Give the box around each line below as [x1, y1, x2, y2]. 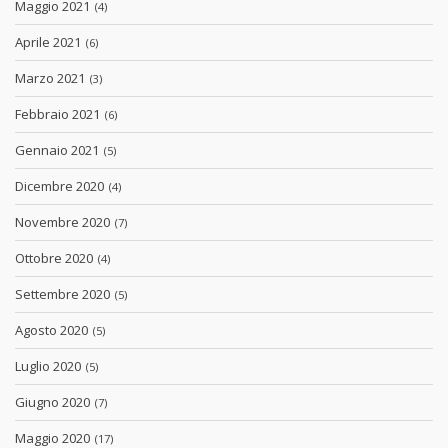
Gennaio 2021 [15, 141, 102, 160]
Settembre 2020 [15, 285, 113, 304]
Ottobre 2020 [15, 249, 96, 268]
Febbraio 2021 [15, 105, 103, 124]
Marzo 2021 [15, 69, 88, 88]
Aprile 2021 [15, 33, 84, 52]
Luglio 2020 [15, 357, 84, 376]
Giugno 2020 [15, 393, 93, 412]
